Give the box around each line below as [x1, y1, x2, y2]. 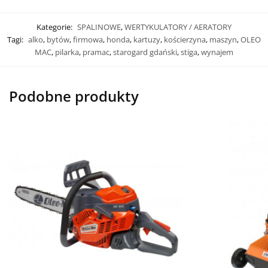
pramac [83, 47, 109, 58]
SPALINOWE [77, 22, 121, 33]
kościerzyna [164, 34, 206, 45]
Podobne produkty [9, 86, 139, 106]
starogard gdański [113, 47, 177, 58]
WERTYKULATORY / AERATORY [124, 22, 232, 33]
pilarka [55, 47, 79, 58]
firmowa [73, 34, 103, 45]
